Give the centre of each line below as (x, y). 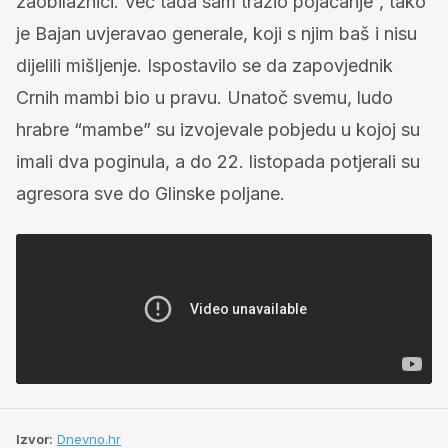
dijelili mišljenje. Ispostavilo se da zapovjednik (204, 66)
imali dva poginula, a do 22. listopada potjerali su (218, 162)
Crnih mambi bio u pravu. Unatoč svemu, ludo (204, 98)
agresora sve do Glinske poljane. (150, 194)
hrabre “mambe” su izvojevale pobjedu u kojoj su (218, 130)
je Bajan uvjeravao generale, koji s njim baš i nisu (216, 34)
